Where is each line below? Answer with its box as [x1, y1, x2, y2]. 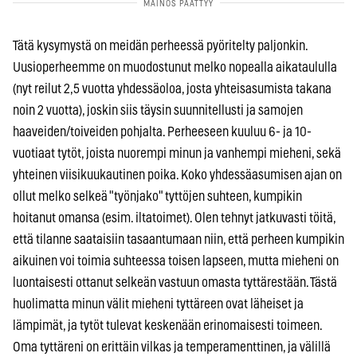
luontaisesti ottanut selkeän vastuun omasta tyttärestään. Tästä [13, 275, 337, 289]
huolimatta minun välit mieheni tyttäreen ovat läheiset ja [13, 296, 304, 311]
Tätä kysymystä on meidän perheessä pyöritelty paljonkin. [13, 38, 308, 53]
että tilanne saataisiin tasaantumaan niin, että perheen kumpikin [13, 232, 344, 246]
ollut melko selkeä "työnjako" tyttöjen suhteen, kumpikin [13, 189, 302, 203]
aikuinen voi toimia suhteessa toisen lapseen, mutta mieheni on [13, 253, 339, 268]
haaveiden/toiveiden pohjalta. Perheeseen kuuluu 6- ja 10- [13, 124, 312, 139]
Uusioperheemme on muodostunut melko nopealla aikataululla [13, 60, 337, 74]
